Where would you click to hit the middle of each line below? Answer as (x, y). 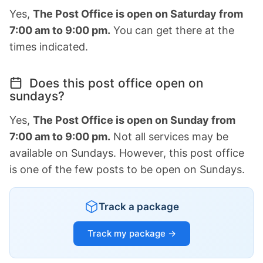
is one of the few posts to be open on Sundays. (127, 169)
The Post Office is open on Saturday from (138, 14)
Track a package (139, 206)
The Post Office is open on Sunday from (134, 120)
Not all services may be (169, 136)
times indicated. (49, 46)
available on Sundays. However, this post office (127, 153)
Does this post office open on (114, 83)
